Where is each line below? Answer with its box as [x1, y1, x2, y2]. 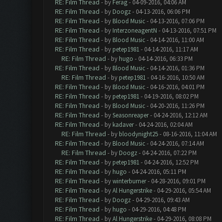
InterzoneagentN [112, 26, 157, 35]
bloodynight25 [118, 130, 158, 138]
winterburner [112, 177, 146, 185]
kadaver [112, 120, 134, 129]
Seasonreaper [112, 111, 149, 119]
